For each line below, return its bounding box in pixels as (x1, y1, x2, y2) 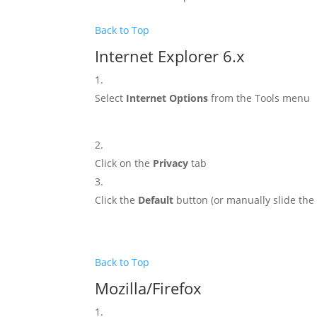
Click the (95, 193, 139, 207)
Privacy (153, 156, 189, 170)
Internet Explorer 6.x (95, 45, 246, 67)
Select (95, 91, 127, 105)
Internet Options (126, 91, 209, 105)
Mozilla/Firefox (95, 277, 202, 299)
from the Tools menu (208, 91, 311, 105)
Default (138, 193, 174, 207)
